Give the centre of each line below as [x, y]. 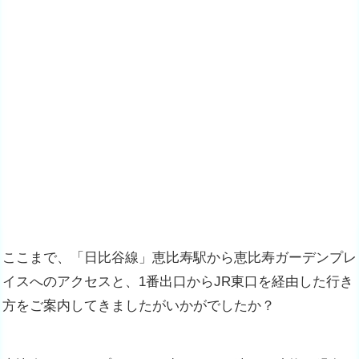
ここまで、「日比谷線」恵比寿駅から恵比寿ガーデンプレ [179, 257]
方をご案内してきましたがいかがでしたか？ [139, 305]
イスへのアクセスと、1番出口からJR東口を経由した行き [178, 281]
